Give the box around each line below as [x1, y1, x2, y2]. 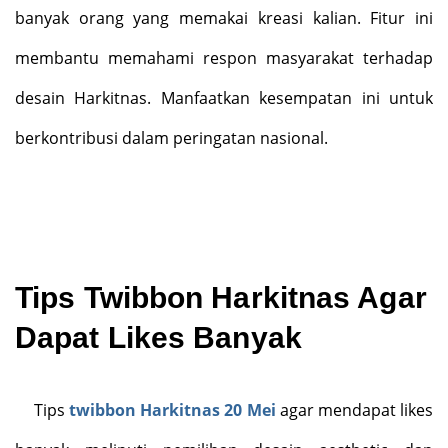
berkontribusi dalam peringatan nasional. [15, 127, 328, 149]
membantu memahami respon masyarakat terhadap [15, 47, 433, 69]
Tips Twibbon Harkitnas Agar [15, 281, 427, 314]
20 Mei [220, 399, 276, 421]
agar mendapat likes [275, 399, 434, 421]
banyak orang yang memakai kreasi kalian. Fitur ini [15, 7, 433, 29]
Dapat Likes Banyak [15, 321, 302, 354]
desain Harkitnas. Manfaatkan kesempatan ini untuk [15, 87, 433, 109]
